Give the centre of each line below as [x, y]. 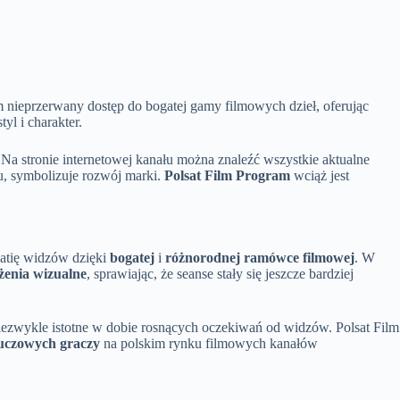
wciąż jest [320, 175]
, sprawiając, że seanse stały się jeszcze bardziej [220, 274]
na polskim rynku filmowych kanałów [209, 344]
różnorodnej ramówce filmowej [260, 258]
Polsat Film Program [227, 175]
